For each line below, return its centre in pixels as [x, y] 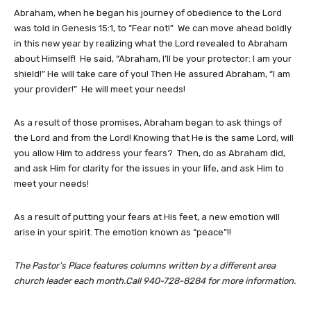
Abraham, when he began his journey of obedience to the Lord [148, 13]
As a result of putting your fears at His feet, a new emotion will [147, 217]
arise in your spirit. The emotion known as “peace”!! [123, 233]
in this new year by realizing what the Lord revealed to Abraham [151, 44]
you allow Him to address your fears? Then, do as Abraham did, [150, 153]
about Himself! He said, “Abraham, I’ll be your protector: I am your [153, 59]
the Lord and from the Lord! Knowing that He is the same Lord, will [154, 138]
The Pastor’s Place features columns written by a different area [145, 266]
